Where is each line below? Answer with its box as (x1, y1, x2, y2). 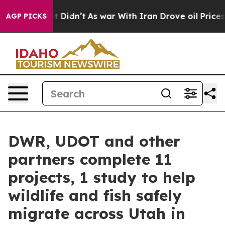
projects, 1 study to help (8, 168, 195, 187)
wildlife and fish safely (8, 186, 182, 205)
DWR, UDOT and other (8, 132, 180, 151)
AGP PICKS (6, 12, 47, 21)
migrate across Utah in (8, 204, 185, 223)
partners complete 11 (8, 150, 172, 169)
